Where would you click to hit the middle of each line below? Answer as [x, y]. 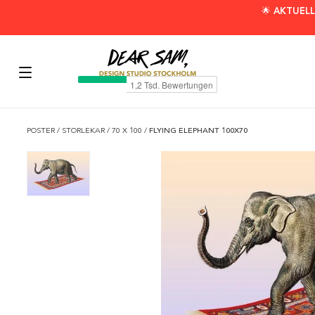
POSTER [42, 130]
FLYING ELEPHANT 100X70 [198, 130]
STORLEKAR [84, 130]
